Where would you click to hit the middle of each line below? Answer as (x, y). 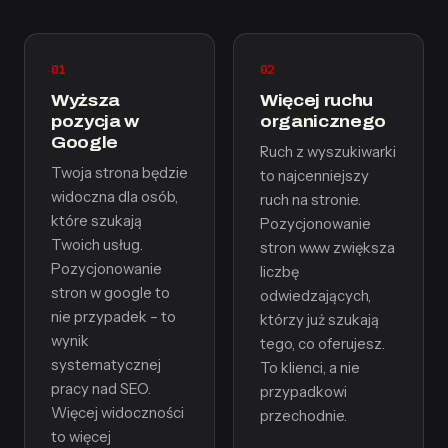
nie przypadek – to (113, 317)
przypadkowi (303, 392)
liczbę (279, 272)
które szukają (96, 221)
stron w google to (110, 293)
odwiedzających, (315, 296)
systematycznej (106, 365)
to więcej (81, 437)
